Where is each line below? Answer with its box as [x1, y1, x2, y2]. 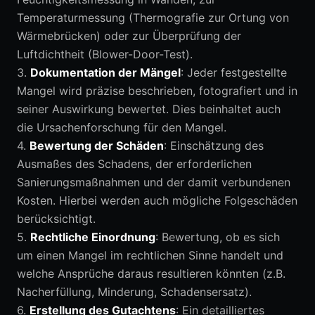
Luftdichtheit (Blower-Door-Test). [17, 47, 193, 61]
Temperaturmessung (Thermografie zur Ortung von [17, 11, 289, 25]
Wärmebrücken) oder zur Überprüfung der [17, 29, 241, 43]
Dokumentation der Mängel [30, 65, 181, 79]
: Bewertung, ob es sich [155, 230, 280, 244]
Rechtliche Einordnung [30, 230, 155, 244]
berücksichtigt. [17, 212, 96, 226]
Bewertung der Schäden [30, 139, 164, 153]
